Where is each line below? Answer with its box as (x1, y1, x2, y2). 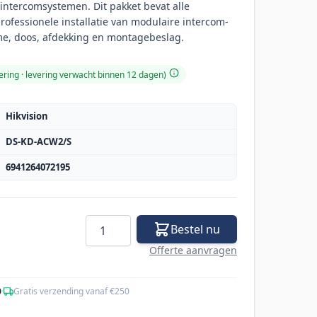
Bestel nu (171, 221, 220, 238)
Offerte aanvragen (149, 243, 237, 258)
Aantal (85, 215, 119, 231)
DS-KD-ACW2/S (6, 135, 71, 149)
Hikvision (6, 110, 48, 123)
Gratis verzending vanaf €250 (13, 285, 129, 298)
